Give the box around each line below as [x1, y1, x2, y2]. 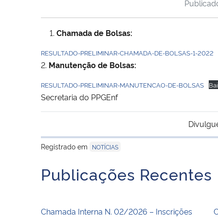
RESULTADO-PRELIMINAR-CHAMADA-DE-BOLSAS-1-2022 [41, 48, 214, 57]
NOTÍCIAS [92, 142, 118, 151]
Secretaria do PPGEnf [41, 91, 118, 102]
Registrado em [41, 141, 90, 151]
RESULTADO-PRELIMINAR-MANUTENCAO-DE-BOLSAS [41, 80, 204, 89]
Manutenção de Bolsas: [49, 59, 136, 70]
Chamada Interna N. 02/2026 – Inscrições [41, 205, 192, 217]
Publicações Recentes [41, 163, 212, 184]
